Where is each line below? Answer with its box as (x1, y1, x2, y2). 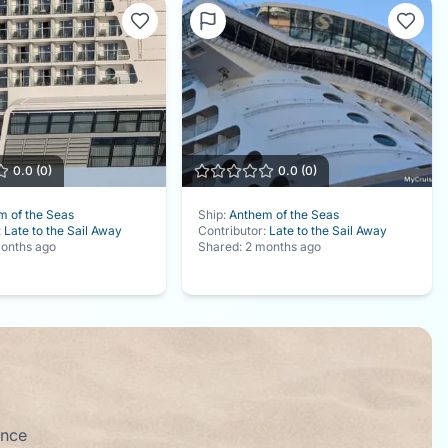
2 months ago (245, 238, 322, 254)
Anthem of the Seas (229, 206, 340, 222)
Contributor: (198, 222, 270, 238)
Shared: (198, 238, 246, 254)
